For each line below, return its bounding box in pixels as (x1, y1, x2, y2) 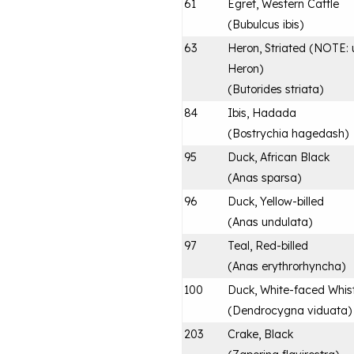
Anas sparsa (232, 170, 297, 185)
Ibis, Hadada (228, 105, 296, 120)
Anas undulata (232, 214, 308, 229)
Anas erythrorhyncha (232, 258, 341, 273)
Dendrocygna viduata (232, 303, 348, 318)
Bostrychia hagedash (232, 126, 345, 141)
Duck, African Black (228, 149, 330, 164)
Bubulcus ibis (232, 17, 299, 32)
